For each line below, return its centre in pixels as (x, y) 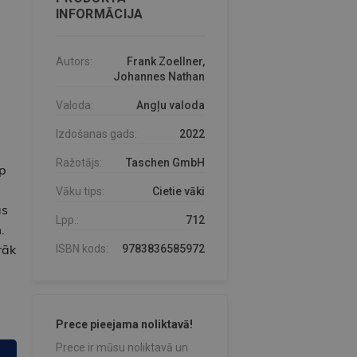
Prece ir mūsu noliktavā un (122, 348)
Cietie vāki (178, 192)
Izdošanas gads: (96, 134)
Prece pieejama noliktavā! (124, 325)
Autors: (74, 62)
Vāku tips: (80, 192)
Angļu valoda (170, 106)
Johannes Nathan (159, 77)
